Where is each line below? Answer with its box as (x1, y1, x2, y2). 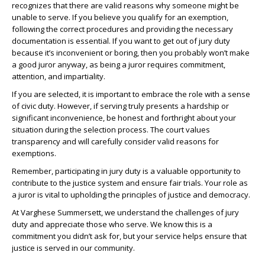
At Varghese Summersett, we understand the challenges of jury (12, 206, 239, 218)
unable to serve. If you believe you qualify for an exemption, (12, 11, 228, 22)
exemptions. (12, 147, 56, 159)
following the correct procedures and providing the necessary (12, 23, 233, 34)
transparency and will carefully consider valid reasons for (12, 135, 219, 147)
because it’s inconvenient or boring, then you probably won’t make (12, 47, 250, 58)
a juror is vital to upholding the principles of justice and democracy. (12, 189, 250, 200)
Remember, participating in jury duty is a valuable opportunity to (12, 165, 241, 176)
